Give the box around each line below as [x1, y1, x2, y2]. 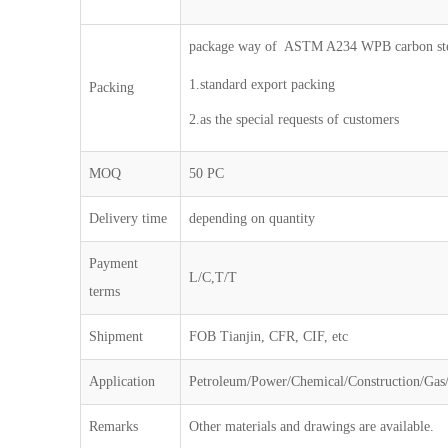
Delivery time [89, 211, 168, 226]
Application [89, 374, 156, 389]
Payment [89, 256, 139, 271]
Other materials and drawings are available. [189, 419, 435, 434]
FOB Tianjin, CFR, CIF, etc [189, 329, 349, 344]
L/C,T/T [189, 270, 238, 285]
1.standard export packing [189, 77, 336, 92]
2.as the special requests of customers [189, 112, 400, 127]
